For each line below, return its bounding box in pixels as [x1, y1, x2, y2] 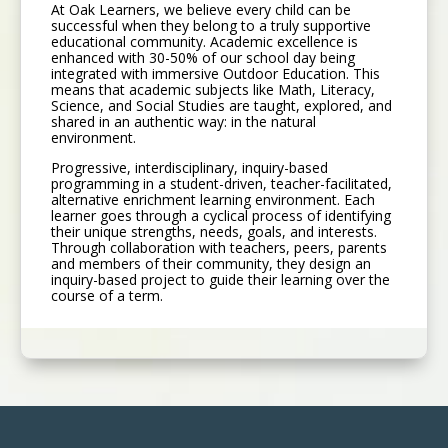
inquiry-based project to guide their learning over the [51, 270, 390, 290]
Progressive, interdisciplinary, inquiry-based [51, 158, 328, 178]
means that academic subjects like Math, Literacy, [51, 80, 375, 100]
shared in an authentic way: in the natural [51, 112, 316, 132]
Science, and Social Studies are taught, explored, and [51, 96, 392, 116]
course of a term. [51, 286, 163, 306]
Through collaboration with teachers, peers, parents [51, 238, 387, 258]
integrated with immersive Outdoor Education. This [51, 64, 380, 84]
